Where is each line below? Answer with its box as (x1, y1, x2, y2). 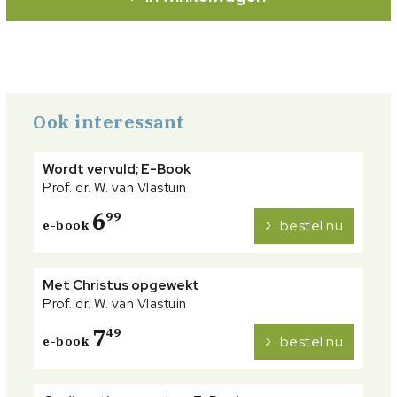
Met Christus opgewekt (43, 276, 199, 295)
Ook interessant (33, 110, 185, 135)
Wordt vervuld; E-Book (43, 160, 191, 179)
